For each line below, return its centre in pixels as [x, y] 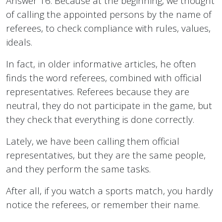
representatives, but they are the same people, [106, 155]
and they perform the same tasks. [78, 169]
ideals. [19, 42]
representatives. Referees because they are [98, 92]
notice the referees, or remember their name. [103, 205]
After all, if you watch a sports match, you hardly [110, 191]
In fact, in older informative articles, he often [101, 64]
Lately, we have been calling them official [93, 141]
